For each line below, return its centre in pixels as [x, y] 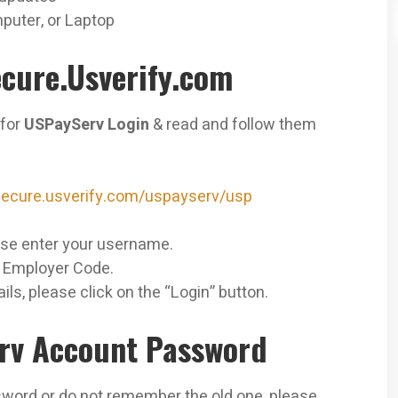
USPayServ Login [87, 125]
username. [135, 245]
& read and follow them [233, 125]
